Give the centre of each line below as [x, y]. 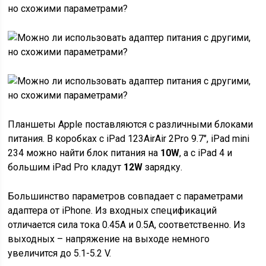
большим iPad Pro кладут [66, 167]
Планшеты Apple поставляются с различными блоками [131, 124]
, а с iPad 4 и [206, 153]
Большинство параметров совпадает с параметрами [126, 196]
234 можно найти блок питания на [84, 153]
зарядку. [163, 167]
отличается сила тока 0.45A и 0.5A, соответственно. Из [127, 225]
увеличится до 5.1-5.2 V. [60, 253]
